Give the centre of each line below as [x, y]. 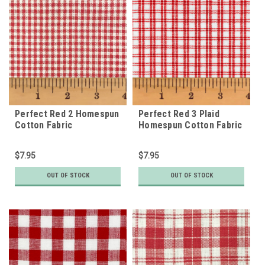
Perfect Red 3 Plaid [179, 114]
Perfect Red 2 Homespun [67, 114]
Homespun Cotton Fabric [190, 125]
